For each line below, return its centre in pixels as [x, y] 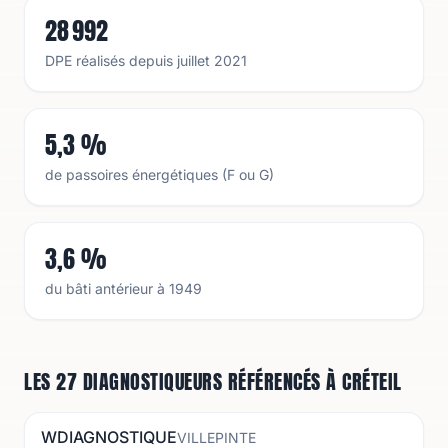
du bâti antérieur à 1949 [123, 288]
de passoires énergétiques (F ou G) [159, 174]
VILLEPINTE [216, 437]
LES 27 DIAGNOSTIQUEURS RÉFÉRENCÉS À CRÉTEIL [213, 381]
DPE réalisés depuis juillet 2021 [146, 60]
